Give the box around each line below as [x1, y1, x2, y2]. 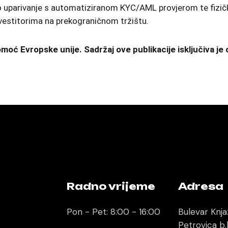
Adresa [178, 180, 224, 192]
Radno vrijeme [67, 180, 156, 192]
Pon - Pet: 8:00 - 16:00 [67, 206, 161, 217]
